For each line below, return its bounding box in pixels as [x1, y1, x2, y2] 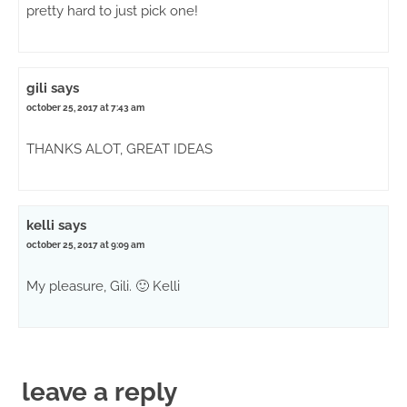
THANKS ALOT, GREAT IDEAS [26, 140, 213, 157]
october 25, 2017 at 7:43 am [26, 102, 145, 113]
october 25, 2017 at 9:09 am [26, 239, 145, 250]
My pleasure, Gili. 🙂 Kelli [26, 277, 181, 294]
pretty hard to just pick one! [26, 3, 199, 20]
